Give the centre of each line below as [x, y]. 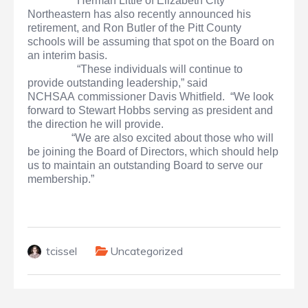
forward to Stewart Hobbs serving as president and [150, 111]
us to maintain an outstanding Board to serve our [145, 166]
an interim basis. [67, 56]
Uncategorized [146, 251]
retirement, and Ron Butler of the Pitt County [134, 28]
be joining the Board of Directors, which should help [153, 152]
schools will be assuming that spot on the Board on [151, 42]
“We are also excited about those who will [173, 138]
